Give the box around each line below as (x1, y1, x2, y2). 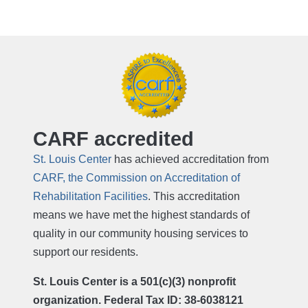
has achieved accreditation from (111, 153, 269, 166)
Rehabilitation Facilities (33, 190, 148, 203)
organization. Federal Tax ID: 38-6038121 (33, 294, 243, 307)
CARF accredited (33, 127, 194, 150)
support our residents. (33, 246, 138, 258)
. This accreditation (148, 190, 240, 203)
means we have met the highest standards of (33, 209, 250, 221)
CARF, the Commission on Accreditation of (33, 172, 240, 184)
